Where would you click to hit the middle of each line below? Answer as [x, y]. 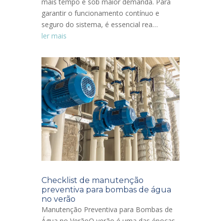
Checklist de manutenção [92, 181]
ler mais [54, 36]
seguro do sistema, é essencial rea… [100, 24]
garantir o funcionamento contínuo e [100, 13]
